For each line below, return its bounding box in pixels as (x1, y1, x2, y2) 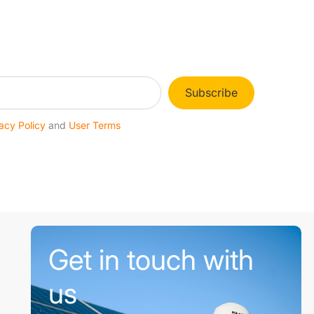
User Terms (69, 119, 121, 132)
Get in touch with (48, 242, 254, 277)
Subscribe (184, 86, 238, 100)
